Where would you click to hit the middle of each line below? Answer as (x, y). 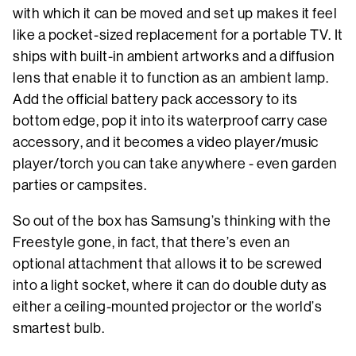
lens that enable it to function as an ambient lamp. (171, 77)
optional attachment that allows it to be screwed (168, 263)
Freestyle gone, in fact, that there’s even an (152, 242)
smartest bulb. (59, 328)
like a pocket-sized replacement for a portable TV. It (178, 35)
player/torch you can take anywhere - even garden (175, 163)
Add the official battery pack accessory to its (155, 99)
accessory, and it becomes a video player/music (166, 142)
